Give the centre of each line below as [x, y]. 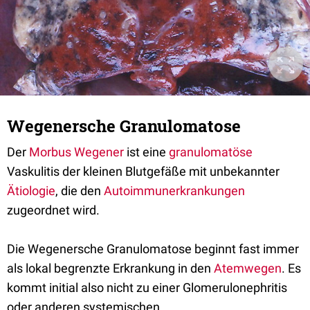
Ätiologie [31, 191]
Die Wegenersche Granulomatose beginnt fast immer [153, 249]
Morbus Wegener [76, 152]
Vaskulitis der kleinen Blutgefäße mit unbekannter [143, 171]
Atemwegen [248, 268]
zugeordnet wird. [53, 210]
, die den [80, 191]
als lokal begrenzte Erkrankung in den [110, 268]
